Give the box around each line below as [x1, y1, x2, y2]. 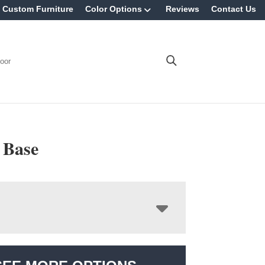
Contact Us [211, 4, 256, 14]
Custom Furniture [2, 4, 73, 14]
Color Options [85, 4, 142, 14]
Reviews [166, 4, 199, 14]
